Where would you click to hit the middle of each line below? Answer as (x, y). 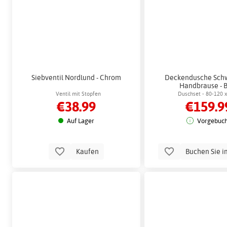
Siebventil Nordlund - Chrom (77, 77)
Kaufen (88, 152)
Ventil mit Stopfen (79, 94)
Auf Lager (80, 121)
